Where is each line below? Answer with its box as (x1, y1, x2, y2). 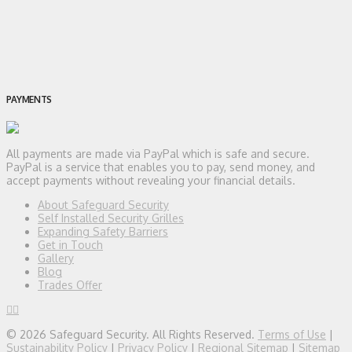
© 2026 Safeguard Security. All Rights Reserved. (6, 327, 258, 341)
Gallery (38, 251, 74, 265)
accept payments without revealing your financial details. (6, 173, 295, 187)
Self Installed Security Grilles (38, 211, 184, 225)
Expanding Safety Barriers (38, 224, 168, 238)
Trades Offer (38, 277, 102, 291)
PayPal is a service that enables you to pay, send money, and (6, 159, 315, 174)
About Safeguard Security (38, 197, 169, 211)
